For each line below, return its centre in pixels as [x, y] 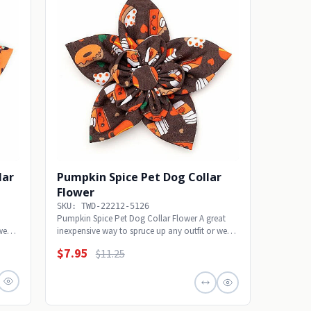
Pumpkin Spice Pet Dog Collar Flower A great [141, 219]
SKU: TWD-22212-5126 [103, 207]
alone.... [72, 244]
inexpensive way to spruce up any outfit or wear [145, 231]
